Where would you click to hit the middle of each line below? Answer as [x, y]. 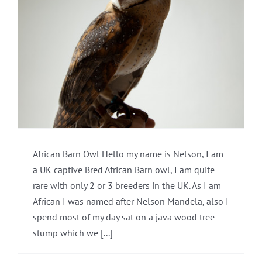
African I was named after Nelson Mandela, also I [131, 201]
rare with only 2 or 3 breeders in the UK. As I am [127, 185]
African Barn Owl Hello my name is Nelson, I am [128, 154]
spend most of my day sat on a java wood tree [124, 217]
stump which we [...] [73, 232]
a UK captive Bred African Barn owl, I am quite [124, 169]
